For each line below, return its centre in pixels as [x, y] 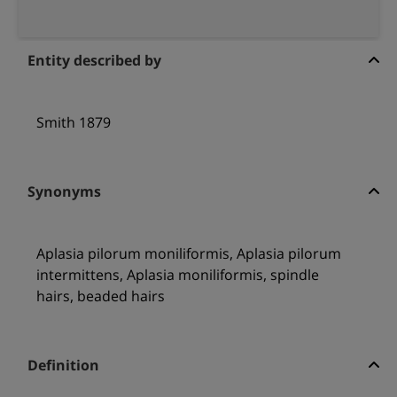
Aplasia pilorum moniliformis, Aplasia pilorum [188, 254]
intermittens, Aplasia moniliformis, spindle [177, 275]
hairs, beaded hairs [100, 296]
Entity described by [94, 61]
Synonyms [64, 192]
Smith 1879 [73, 123]
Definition [63, 366]
